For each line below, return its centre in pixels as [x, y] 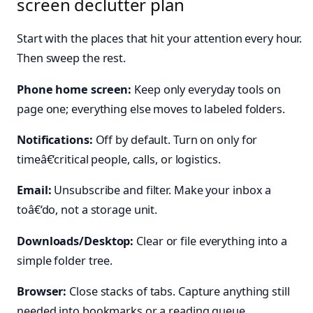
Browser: [42, 291]
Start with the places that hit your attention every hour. [160, 39]
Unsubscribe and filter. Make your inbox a [161, 190]
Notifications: [55, 140]
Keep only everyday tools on [206, 89]
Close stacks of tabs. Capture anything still [178, 291]
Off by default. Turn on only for [175, 140]
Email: [34, 190]
